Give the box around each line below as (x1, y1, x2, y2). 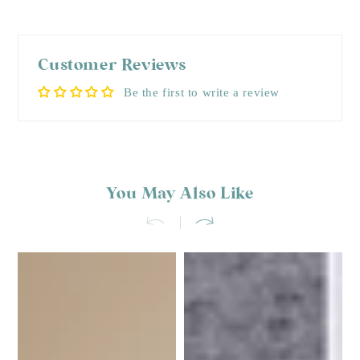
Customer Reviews (38, 57, 186, 74)
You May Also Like (106, 186, 254, 202)
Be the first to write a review (124, 85, 280, 99)
